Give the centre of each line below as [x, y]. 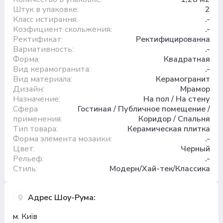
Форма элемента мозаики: [62, 139]
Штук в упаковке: [46, 9]
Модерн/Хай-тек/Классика [160, 168]
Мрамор [195, 89]
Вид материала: [42, 79]
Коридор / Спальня [174, 119]
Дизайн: [28, 89]
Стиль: [25, 168]
